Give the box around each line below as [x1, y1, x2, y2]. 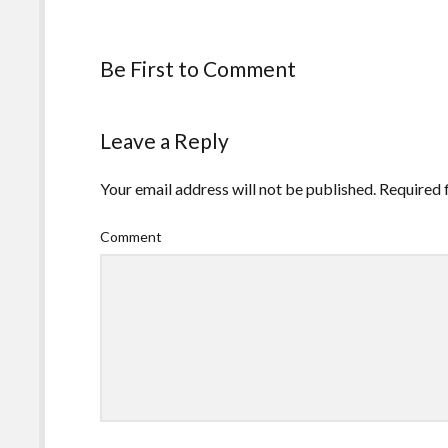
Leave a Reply [100, 128, 230, 154]
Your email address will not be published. [100, 179, 377, 199]
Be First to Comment [100, 56, 297, 82]
